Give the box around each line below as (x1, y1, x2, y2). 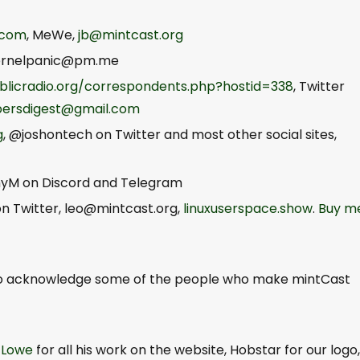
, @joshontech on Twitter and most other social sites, (3, 125, 337, 144)
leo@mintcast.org (64, 198, 178, 218)
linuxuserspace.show (183, 198, 313, 218)
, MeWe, (27, 25, 78, 44)
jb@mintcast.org (78, 25, 183, 44)
